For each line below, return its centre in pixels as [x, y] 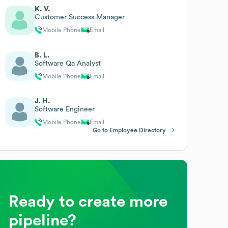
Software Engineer [65, 109]
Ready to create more [88, 201]
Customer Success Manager [80, 17]
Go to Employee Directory [129, 130]
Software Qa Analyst [68, 63]
